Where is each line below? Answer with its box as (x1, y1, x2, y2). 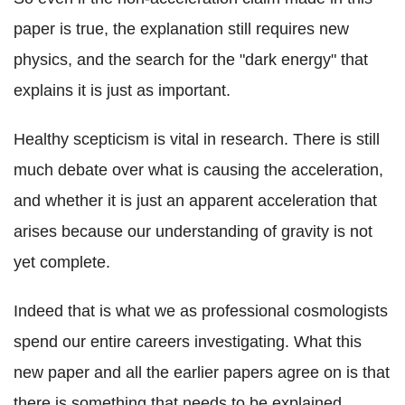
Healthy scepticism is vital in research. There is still (14, 129, 380, 148)
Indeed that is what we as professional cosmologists (14, 301, 388, 320)
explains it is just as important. (14, 80, 231, 99)
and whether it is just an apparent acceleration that (14, 191, 377, 210)
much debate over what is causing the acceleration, (14, 160, 383, 179)
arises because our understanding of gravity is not (14, 221, 372, 240)
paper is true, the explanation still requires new (14, 19, 349, 38)
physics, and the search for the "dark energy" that (14, 50, 368, 69)
